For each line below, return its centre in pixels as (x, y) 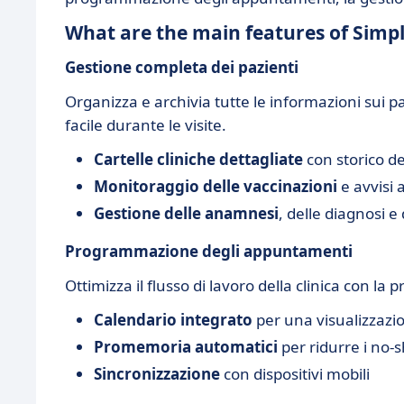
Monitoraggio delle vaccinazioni (216, 186)
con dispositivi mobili (295, 374)
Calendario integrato (173, 320)
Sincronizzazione (157, 374)
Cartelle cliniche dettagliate (198, 159)
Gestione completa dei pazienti (182, 67)
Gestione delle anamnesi (186, 213)
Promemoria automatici (186, 347)
